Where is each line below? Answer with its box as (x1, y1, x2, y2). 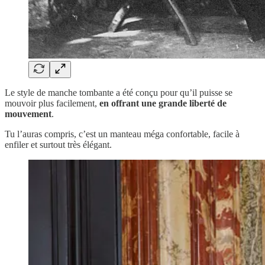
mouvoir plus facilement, (5, 98, 99, 109)
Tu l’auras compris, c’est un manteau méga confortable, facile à (5, 129, 240, 140)
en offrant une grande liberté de (99, 98, 227, 109)
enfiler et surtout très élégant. (5, 140, 112, 150)
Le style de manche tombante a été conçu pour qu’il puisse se (5, 88, 232, 98)
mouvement (5, 109, 51, 119)
